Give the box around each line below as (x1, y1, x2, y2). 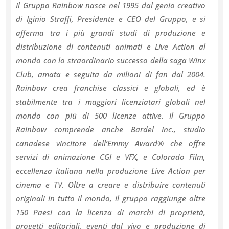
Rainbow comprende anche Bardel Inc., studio (16, 124, 206, 134)
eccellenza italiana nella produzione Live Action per (16, 166, 206, 176)
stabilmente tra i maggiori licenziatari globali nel (16, 97, 206, 107)
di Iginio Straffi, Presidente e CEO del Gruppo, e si (16, 14, 206, 24)
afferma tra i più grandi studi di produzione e (16, 28, 206, 38)
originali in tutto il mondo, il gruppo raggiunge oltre (16, 193, 206, 203)
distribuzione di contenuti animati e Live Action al (16, 41, 206, 52)
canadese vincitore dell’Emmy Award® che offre (16, 138, 206, 148)
